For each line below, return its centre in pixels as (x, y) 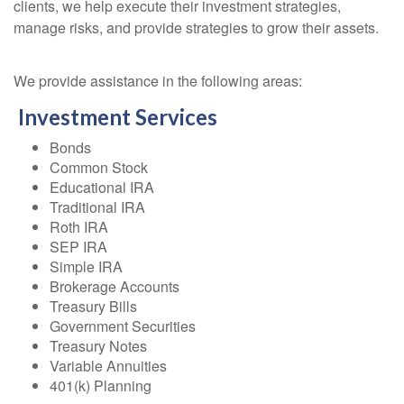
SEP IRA (78, 246)
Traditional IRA (97, 207)
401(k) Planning (101, 385)
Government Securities (123, 326)
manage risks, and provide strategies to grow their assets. (196, 27)
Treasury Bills (93, 306)
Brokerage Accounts (115, 286)
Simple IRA (86, 266)
